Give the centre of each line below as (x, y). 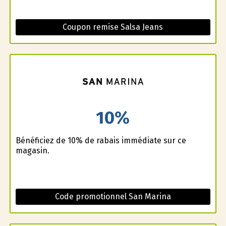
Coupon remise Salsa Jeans (113, 27)
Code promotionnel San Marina (113, 196)
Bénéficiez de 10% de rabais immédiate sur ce (101, 140)
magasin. (32, 150)
